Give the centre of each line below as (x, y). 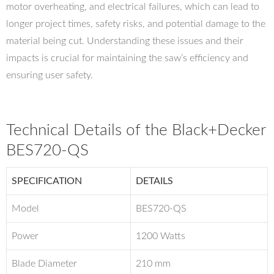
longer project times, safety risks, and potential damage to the (136, 24)
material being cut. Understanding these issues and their (125, 41)
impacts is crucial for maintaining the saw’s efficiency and (127, 58)
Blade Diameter (44, 264)
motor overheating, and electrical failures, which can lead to (133, 7)
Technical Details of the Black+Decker (136, 130)
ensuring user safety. (50, 75)
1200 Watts (161, 236)
